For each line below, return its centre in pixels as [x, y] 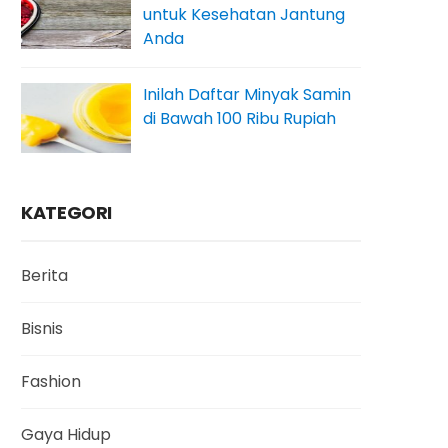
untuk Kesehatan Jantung [244, 14]
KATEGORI [67, 212]
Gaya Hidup [66, 434]
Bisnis [42, 328]
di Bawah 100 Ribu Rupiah [239, 118]
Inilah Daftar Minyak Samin [247, 94]
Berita [44, 275]
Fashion [51, 381]
